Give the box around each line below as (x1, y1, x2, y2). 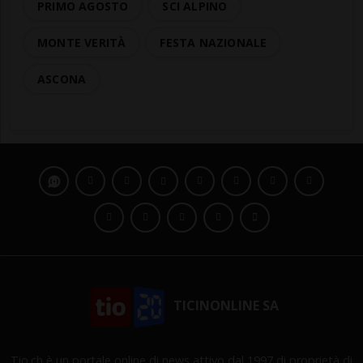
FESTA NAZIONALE (160, 35, 267, 51)
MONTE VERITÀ (37, 35, 126, 51)
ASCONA (37, 71, 87, 88)
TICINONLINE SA (170, 297, 280, 315)
